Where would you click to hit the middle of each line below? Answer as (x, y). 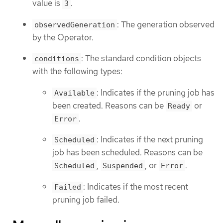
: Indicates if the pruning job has (156, 92)
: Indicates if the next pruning (150, 140)
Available (74, 93)
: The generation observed (166, 24)
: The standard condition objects (141, 58)
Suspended (123, 166)
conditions (57, 59)
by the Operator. (63, 37)
